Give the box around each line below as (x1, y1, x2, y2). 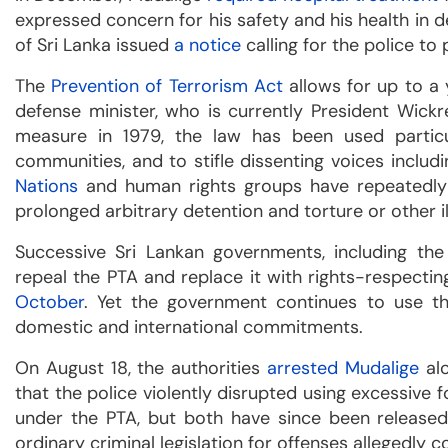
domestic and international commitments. (15, 314, 363, 339)
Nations (15, 173, 78, 198)
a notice (174, 32, 241, 57)
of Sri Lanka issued (15, 32, 174, 57)
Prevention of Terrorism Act (51, 73, 283, 98)
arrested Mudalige (267, 355, 419, 380)
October (15, 289, 84, 314)
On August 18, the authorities (15, 355, 268, 380)
